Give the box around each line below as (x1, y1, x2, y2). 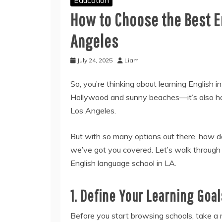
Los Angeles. (70, 105, 118, 115)
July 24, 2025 (77, 56, 112, 64)
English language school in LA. (70, 158, 176, 168)
